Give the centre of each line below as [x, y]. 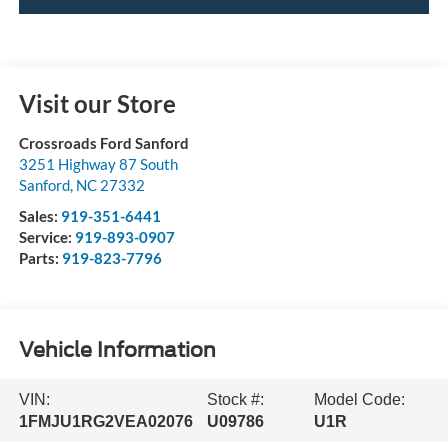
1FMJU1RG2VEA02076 [105, 421]
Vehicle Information [117, 349]
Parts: [40, 258]
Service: [46, 237]
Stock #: [236, 399]
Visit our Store [97, 104]
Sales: [39, 216]
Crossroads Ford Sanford [103, 143]
